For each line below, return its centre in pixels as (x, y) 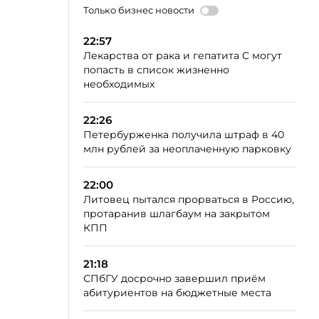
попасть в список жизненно (156, 70)
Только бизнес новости (139, 10)
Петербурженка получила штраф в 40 (184, 135)
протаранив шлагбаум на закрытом (177, 214)
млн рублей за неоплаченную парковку (187, 149)
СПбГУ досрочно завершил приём (174, 278)
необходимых (119, 84)
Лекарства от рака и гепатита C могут (183, 56)
